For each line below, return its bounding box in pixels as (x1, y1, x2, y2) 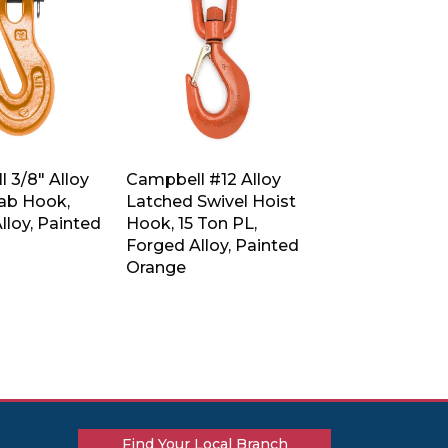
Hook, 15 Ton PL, (125, 213, 257, 233)
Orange (125, 257, 186, 277)
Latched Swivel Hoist (125, 191, 296, 211)
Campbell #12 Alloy (125, 169, 281, 189)
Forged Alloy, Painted (125, 235, 299, 255)
